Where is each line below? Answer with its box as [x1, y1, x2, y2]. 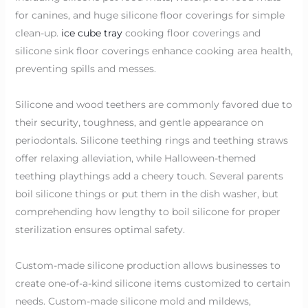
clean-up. [14, 26, 61, 39]
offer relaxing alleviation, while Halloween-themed [14, 151, 256, 164]
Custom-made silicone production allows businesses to [14, 258, 280, 272]
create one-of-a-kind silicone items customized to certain [14, 276, 290, 289]
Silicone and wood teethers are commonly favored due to [14, 98, 292, 111]
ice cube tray [60, 26, 122, 39]
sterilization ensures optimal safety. [14, 223, 185, 236]
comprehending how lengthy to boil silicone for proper [14, 205, 280, 218]
